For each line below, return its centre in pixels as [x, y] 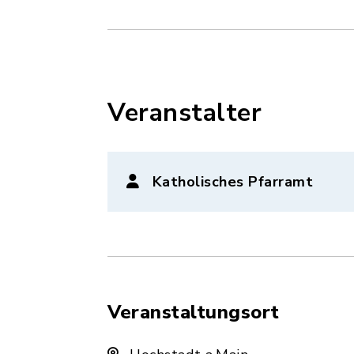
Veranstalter [185, 113]
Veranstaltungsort [194, 312]
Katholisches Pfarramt [232, 182]
